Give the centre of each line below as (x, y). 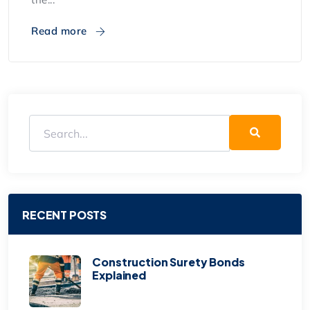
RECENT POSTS (65, 215)
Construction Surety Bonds (168, 262)
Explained (119, 275)
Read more (61, 30)
